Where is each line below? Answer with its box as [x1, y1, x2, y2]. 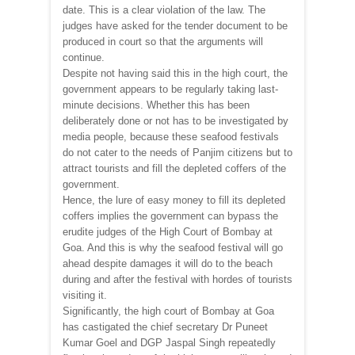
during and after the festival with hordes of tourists [63, 273, 292, 285]
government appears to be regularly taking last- [63, 82, 278, 95]
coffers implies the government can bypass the [63, 209, 278, 222]
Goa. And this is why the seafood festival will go [63, 241, 283, 254]
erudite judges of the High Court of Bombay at [63, 225, 273, 238]
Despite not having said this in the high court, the [63, 67, 288, 79]
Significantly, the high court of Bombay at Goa [63, 304, 274, 317]
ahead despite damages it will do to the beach [63, 257, 273, 269]
